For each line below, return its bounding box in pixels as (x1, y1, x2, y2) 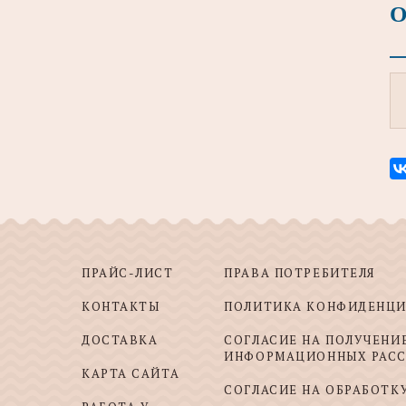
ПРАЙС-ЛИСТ (82, 264, 174, 281)
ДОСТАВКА (82, 331, 159, 348)
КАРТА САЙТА (82, 364, 180, 382)
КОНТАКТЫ (82, 297, 160, 314)
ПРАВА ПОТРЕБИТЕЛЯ (224, 264, 375, 281)
